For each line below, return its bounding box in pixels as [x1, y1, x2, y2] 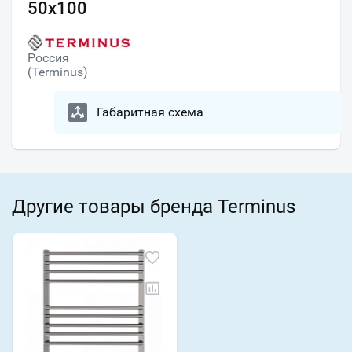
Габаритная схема [97, 104, 203, 120]
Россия [27, 50, 69, 66]
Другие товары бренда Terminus [12, 196, 295, 218]
